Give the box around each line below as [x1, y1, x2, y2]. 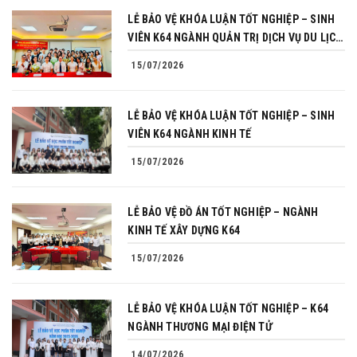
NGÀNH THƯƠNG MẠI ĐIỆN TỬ [127, 320, 273, 333]
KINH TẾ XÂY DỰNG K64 [127, 224, 240, 237]
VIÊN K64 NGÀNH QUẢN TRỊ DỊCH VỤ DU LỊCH [127, 31, 343, 44]
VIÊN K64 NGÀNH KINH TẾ [127, 127, 252, 140]
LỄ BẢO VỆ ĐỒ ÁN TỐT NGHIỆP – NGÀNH [127, 206, 319, 218]
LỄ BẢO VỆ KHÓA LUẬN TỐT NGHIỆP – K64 [127, 302, 328, 315]
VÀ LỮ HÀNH [127, 49, 187, 62]
